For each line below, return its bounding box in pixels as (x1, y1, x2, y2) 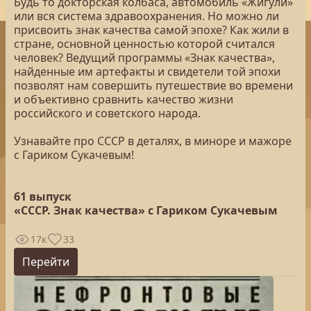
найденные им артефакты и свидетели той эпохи (14, 64, 280, 79)
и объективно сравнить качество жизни (14, 92, 233, 107)
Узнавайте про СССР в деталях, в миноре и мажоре (14, 133, 292, 149)
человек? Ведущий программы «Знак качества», (14, 50, 275, 65)
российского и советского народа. (14, 106, 201, 121)
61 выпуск (14, 189, 72, 204)
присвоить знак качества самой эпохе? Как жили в (14, 22, 289, 37)
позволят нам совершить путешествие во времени (14, 78, 293, 93)
